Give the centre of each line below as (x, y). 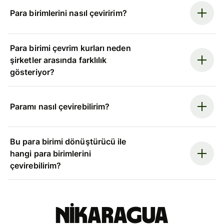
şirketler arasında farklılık (58, 60)
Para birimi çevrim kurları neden (70, 48)
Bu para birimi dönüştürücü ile (68, 141)
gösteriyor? (32, 72)
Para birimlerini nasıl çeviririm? (68, 13)
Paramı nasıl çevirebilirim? (60, 107)
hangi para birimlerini (50, 153)
